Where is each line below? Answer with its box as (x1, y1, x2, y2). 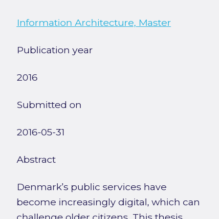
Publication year (16, 44, 93, 56)
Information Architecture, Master (16, 17, 171, 29)
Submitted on (16, 99, 82, 111)
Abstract (16, 153, 56, 166)
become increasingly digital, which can (16, 196, 200, 208)
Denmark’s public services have (16, 181, 167, 193)
